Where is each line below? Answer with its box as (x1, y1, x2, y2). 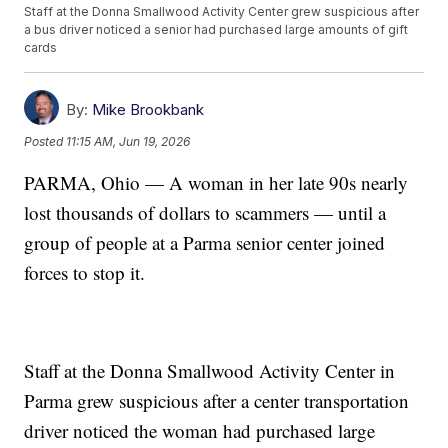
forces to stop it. (24, 260, 146, 286)
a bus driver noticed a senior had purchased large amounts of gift (24, 22, 409, 38)
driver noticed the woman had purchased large (24, 418, 376, 444)
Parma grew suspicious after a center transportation (24, 388, 410, 414)
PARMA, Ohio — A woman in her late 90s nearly (24, 170, 409, 196)
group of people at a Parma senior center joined (24, 230, 386, 256)
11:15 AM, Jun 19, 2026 (66, 133, 191, 149)
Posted (24, 133, 67, 149)
